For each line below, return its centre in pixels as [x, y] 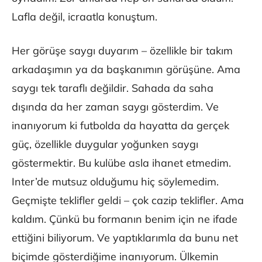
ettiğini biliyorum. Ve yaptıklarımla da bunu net [125, 238]
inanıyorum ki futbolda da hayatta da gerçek [120, 126]
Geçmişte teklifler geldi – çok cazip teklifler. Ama [128, 201]
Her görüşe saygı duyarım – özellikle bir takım [122, 51]
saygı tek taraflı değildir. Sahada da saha [113, 88]
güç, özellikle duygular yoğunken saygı [105, 144]
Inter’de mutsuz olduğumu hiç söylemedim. [115, 182]
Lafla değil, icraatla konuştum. [85, 17]
